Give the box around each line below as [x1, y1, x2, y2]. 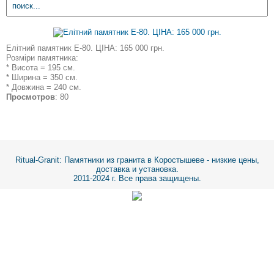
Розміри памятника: [6, 53, 78, 62]
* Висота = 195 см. [6, 63, 75, 72]
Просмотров [6, 92, 55, 102]
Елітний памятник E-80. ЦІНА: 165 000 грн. [6, 43, 165, 53]
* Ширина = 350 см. [6, 73, 78, 82]
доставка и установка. [95, 165, 179, 174]
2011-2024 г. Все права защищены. [73, 174, 201, 183]
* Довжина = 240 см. [6, 83, 81, 92]
